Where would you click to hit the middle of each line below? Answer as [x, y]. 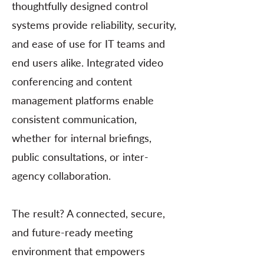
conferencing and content [72, 81]
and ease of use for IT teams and [88, 44]
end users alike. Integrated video [88, 62]
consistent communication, [74, 119]
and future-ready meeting [72, 232]
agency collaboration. [61, 176]
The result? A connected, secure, [88, 213]
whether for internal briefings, [82, 138]
